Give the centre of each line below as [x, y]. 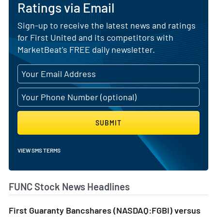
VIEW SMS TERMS [39, 150]
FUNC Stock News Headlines [69, 186]
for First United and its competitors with [95, 37]
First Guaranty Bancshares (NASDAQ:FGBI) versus [105, 210]
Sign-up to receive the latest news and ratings [107, 25]
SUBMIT [108, 123]
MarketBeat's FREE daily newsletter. [86, 49]
